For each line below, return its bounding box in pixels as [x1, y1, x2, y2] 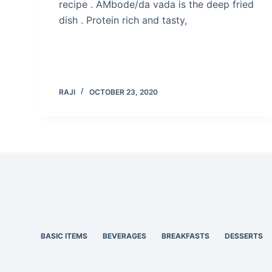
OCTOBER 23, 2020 [89, 87, 158, 97]
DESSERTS [225, 231, 263, 240]
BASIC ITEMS [41, 231, 88, 240]
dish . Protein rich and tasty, [59, 13, 188, 26]
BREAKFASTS [161, 231, 210, 240]
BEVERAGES [103, 231, 147, 240]
